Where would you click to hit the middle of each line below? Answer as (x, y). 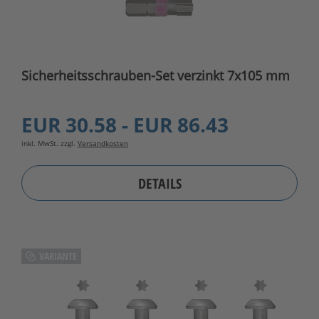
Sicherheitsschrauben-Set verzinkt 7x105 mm (156, 76)
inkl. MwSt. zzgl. (49, 143)
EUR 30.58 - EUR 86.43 (125, 125)
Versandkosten (103, 143)
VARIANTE (58, 256)
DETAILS (159, 183)
